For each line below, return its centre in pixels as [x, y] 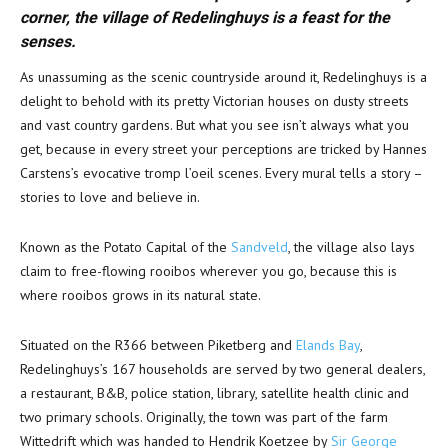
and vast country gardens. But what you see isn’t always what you [214, 125]
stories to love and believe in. [110, 197]
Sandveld [259, 247]
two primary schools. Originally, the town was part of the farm [204, 417]
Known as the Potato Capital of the [125, 247]
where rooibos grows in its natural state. [140, 295]
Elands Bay [328, 345]
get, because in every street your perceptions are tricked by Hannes [223, 149]
